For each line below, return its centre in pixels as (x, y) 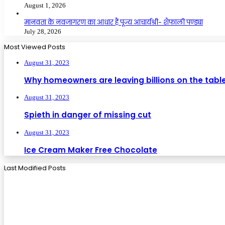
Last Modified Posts (35, 168)
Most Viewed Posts (35, 47)
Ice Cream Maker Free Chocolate (91, 150)
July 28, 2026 (43, 31)
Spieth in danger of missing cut (88, 115)
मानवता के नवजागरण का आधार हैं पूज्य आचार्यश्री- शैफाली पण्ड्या (114, 22)
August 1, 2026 (45, 5)
